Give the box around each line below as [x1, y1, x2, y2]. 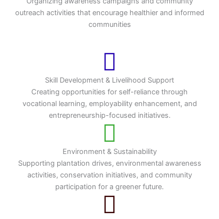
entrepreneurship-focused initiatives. [48, 110, 171, 120]
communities [88, 20, 131, 29]
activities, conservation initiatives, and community [27, 170, 192, 179]
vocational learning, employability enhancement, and [22, 99, 197, 108]
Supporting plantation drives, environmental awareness [18, 158, 201, 168]
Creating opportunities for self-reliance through [31, 87, 188, 96]
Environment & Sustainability [62, 147, 157, 156]
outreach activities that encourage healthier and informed [15, 8, 204, 17]
